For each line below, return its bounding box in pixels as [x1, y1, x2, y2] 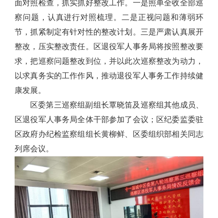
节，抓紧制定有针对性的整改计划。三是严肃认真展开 [15, 28, 203, 36]
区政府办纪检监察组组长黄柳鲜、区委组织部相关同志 [15, 130, 203, 138]
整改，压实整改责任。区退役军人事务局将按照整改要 [15, 42, 203, 51]
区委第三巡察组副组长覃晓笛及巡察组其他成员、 [30, 101, 203, 109]
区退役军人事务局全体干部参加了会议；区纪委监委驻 [15, 115, 203, 124]
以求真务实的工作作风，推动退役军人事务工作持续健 [15, 72, 203, 80]
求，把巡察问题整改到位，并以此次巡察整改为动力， [15, 57, 203, 65]
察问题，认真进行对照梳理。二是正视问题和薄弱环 [15, 13, 203, 21]
